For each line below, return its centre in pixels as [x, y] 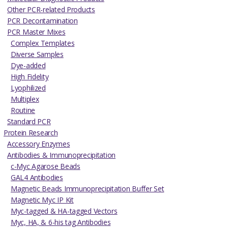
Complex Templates [43, 43]
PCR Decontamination [42, 21]
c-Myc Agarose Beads [46, 166]
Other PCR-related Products [51, 10]
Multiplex [25, 99]
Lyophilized [28, 88]
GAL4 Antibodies [37, 178]
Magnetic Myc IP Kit [42, 200]
